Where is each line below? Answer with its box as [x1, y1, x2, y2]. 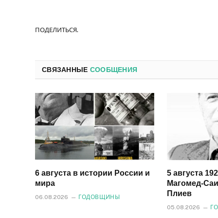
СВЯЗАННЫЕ [42, 65, 90, 73]
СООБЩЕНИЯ [90, 65, 138, 73]
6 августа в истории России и [35, 168, 150, 177]
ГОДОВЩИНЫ [78, 193, 120, 200]
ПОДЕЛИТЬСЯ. [35, 26, 78, 34]
